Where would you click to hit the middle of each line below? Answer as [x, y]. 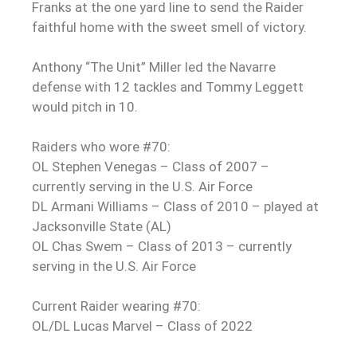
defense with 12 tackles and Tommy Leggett [168, 86]
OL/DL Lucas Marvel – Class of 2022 [142, 326]
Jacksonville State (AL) [102, 226]
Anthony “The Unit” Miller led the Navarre [154, 67]
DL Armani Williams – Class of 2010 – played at [175, 206]
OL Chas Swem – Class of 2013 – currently [162, 246]
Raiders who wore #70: [101, 146]
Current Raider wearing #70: [116, 306]
